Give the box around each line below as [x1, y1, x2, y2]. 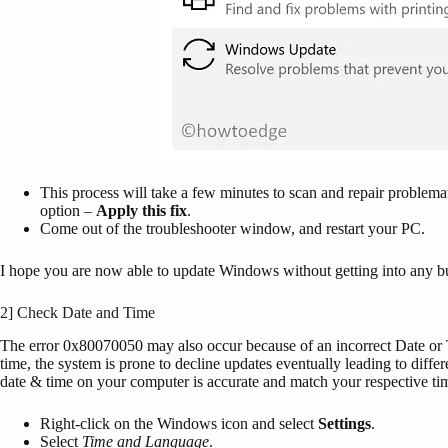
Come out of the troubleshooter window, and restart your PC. [40, 220, 425, 238]
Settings [318, 415, 371, 433]
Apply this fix [96, 202, 187, 220]
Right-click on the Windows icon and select [40, 415, 318, 433]
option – [40, 202, 96, 220]
